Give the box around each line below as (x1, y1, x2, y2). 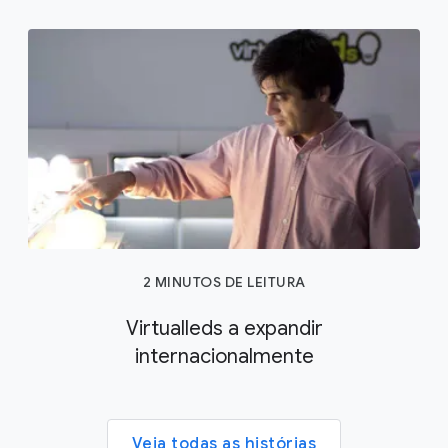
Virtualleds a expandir (125, 316, 323, 342)
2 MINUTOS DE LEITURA (142, 273, 306, 292)
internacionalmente (134, 344, 314, 370)
